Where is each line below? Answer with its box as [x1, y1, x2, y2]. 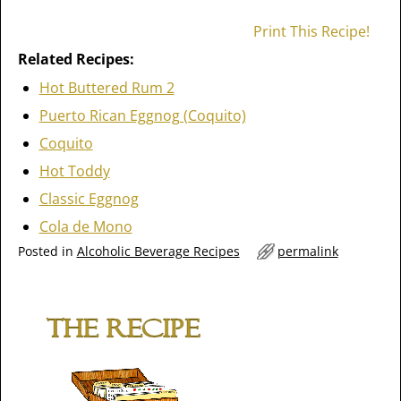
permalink [277, 243, 338, 260]
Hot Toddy [38, 161, 110, 181]
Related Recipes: [17, 49, 134, 69]
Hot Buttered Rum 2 [38, 78, 175, 98]
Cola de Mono [38, 217, 132, 236]
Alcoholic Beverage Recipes [76, 243, 240, 260]
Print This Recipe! [253, 21, 371, 41]
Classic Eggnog [38, 189, 139, 209]
